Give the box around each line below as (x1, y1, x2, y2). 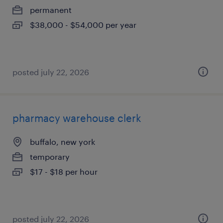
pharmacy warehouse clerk (12, 112, 141, 124)
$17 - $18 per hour (30, 167, 98, 176)
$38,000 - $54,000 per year (30, 20, 136, 29)
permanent (30, 5, 72, 14)
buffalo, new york (30, 137, 95, 146)
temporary (30, 152, 70, 161)
